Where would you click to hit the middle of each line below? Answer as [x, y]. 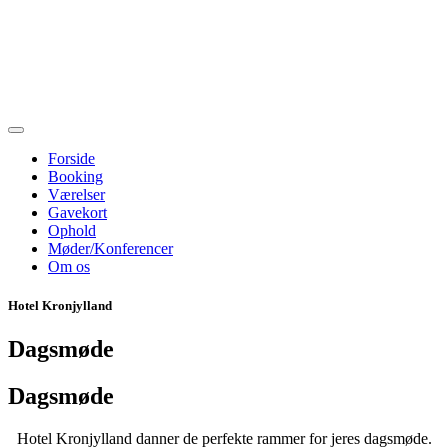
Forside [71, 158]
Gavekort [77, 212]
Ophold [72, 230]
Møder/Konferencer [110, 248]
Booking [75, 176]
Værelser [76, 194]
